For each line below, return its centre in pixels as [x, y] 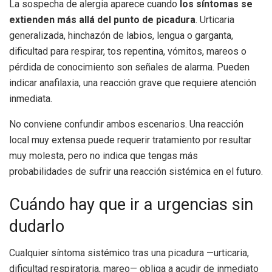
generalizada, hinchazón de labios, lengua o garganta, [121, 36]
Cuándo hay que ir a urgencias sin [131, 204]
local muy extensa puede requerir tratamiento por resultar [130, 140]
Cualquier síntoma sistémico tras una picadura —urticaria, [129, 253]
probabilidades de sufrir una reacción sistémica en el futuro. [136, 172]
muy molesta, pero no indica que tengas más [104, 156]
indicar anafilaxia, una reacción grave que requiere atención [133, 83]
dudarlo [37, 226]
